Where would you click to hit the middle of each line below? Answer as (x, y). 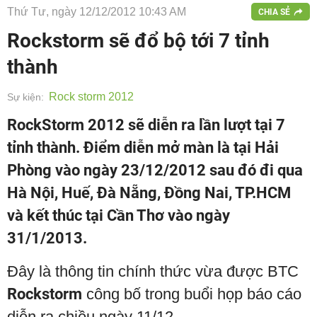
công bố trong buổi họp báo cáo (192, 294)
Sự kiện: (25, 97)
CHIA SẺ (274, 12)
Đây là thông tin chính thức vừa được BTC (153, 271)
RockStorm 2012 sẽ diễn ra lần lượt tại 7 (146, 125)
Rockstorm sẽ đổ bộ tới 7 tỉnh (138, 41)
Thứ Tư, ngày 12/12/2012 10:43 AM (97, 11)
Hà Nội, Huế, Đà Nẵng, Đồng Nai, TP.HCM (149, 193)
